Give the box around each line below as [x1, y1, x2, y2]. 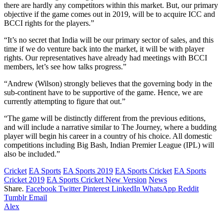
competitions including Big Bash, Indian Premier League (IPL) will [4, 140, 214, 149]
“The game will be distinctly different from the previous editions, [4, 113, 206, 122]
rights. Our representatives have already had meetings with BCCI [4, 53, 207, 62]
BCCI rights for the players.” [4, 18, 94, 27]
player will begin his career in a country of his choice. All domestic [4, 131, 212, 140]
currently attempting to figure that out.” [4, 97, 125, 106]
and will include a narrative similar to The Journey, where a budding [4, 122, 217, 131]
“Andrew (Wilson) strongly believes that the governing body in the [4, 79, 212, 88]
